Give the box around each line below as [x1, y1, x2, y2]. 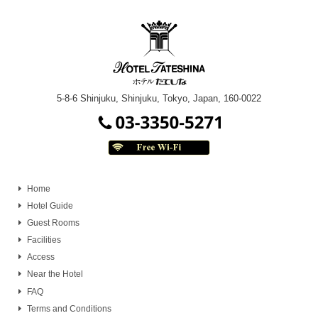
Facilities [27, 235, 62, 246]
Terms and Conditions [27, 303, 112, 314]
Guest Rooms [27, 218, 80, 229]
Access [27, 252, 55, 263]
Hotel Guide [27, 200, 74, 211]
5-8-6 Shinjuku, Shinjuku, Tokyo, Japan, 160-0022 [57, 94, 261, 104]
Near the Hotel [27, 269, 84, 280]
